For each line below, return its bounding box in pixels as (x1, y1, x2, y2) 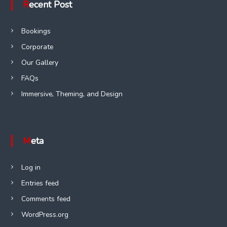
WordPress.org (21, 209, 68, 219)
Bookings (21, 26, 51, 36)
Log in (21, 162, 41, 172)
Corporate (21, 42, 53, 52)
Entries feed (21, 178, 59, 188)
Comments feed (21, 194, 70, 204)
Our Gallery (21, 57, 58, 67)
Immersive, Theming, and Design (21, 89, 123, 99)
